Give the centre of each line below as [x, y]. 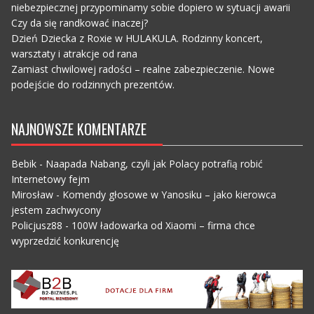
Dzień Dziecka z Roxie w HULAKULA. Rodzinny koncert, [137, 39]
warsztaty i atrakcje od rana [74, 54]
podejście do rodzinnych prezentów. [93, 85]
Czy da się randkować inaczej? [79, 23]
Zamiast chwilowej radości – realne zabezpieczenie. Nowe [143, 69]
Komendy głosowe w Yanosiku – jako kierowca [169, 195]
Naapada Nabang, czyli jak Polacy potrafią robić [154, 164]
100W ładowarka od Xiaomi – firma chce [163, 226]
